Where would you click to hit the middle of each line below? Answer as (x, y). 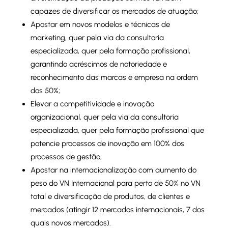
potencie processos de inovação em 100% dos (107, 144)
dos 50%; (45, 91)
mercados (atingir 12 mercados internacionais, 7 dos (117, 210)
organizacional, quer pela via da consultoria (104, 117)
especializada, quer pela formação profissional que (117, 131)
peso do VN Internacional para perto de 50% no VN (115, 183)
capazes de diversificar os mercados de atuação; (114, 11)
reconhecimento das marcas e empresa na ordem (114, 78)
